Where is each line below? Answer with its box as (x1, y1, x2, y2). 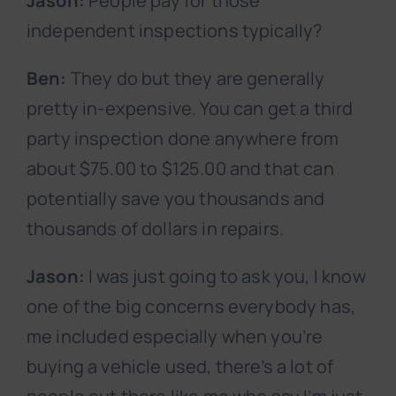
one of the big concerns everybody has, (27, 294, 356, 319)
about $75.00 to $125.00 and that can (27, 156, 334, 181)
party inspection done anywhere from (27, 126, 339, 151)
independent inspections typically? (27, 19, 323, 43)
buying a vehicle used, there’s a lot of (27, 354, 334, 379)
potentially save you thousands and (27, 187, 325, 211)
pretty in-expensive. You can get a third (27, 96, 354, 121)
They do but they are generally (66, 66, 325, 91)
